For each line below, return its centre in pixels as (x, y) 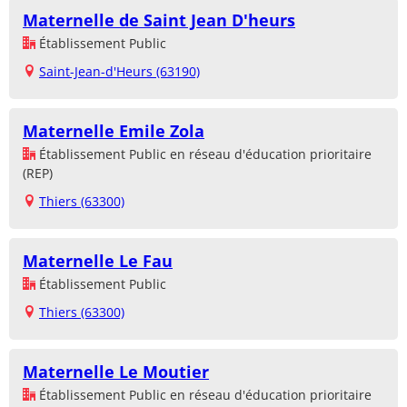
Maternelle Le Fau (98, 260)
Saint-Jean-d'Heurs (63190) (119, 71)
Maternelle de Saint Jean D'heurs (159, 20)
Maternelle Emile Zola (114, 130)
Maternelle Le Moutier (116, 371)
